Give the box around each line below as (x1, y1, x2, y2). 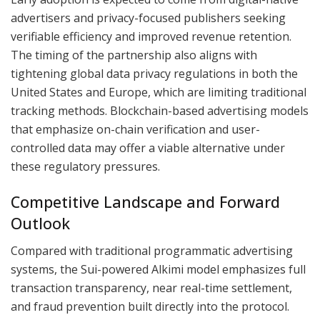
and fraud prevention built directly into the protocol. (11, 299, 289, 315)
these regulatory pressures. (11, 158, 160, 174)
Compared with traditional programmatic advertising (11, 243, 293, 259)
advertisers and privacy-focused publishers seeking (11, 9, 286, 26)
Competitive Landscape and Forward (11, 191, 280, 212)
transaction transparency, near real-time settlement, (11, 280, 292, 296)
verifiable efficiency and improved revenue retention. (11, 28, 291, 44)
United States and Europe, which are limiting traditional (11, 84, 306, 100)
